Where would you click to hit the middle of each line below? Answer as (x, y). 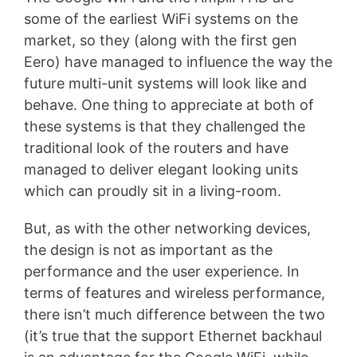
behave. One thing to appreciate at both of (169, 105)
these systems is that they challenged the (165, 127)
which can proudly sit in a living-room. (153, 191)
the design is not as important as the (148, 250)
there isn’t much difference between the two (175, 315)
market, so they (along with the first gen (161, 41)
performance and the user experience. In (162, 272)
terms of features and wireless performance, (175, 293)
